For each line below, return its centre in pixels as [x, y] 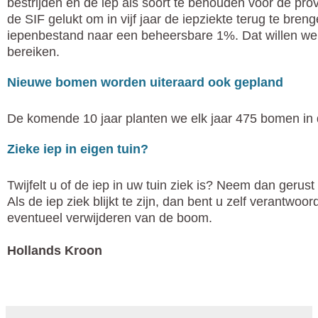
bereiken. [33, 52]
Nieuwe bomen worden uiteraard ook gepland [145, 83]
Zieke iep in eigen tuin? [78, 149]
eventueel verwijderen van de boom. [110, 218]
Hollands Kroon [56, 251]
